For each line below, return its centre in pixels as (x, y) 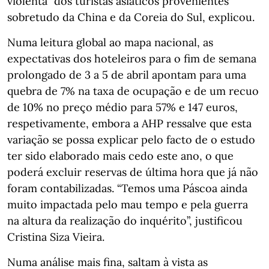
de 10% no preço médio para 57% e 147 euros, (122, 107)
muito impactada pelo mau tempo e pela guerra (128, 204)
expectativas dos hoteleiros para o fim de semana (132, 59)
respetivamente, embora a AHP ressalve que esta (129, 123)
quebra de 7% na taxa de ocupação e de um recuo (133, 91)
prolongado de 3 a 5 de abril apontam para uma (127, 75)
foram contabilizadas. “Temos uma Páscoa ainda (127, 188)
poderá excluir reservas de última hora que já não (133, 172)
